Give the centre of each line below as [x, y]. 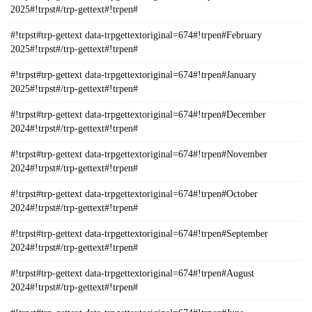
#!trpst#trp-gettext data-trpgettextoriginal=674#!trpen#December [138, 115]
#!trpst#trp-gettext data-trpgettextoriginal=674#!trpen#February [136, 35]
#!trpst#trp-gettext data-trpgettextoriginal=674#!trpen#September [139, 234]
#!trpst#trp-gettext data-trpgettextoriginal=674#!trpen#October [134, 194]
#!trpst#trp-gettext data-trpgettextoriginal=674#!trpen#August [132, 273]
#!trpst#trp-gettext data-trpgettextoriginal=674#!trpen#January [133, 75]
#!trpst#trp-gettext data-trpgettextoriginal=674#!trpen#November [139, 154]
